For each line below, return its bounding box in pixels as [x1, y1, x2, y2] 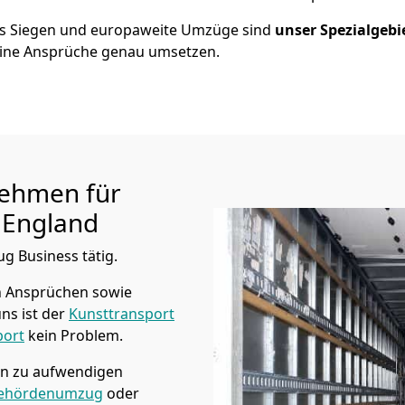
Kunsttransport [69, 304, 174, 324]
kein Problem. [24, 325, 123, 345]
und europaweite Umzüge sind [56, 20, 275, 40]
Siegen [10, 20, 56, 40]
